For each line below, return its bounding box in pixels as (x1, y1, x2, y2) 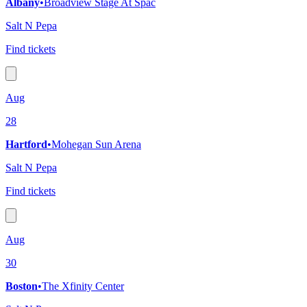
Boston (5, 280, 38, 293)
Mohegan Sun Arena (51, 138, 141, 151)
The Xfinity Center (42, 280, 124, 293)
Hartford (5, 138, 47, 151)
